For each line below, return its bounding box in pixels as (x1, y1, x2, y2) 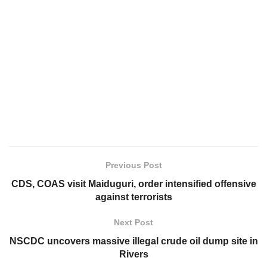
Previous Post (105, 160, 162, 170)
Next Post (114, 218, 153, 228)
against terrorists (95, 192, 172, 203)
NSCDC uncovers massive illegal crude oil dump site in (9, 236, 258, 247)
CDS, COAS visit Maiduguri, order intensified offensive (11, 179, 256, 190)
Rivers (119, 249, 148, 260)
